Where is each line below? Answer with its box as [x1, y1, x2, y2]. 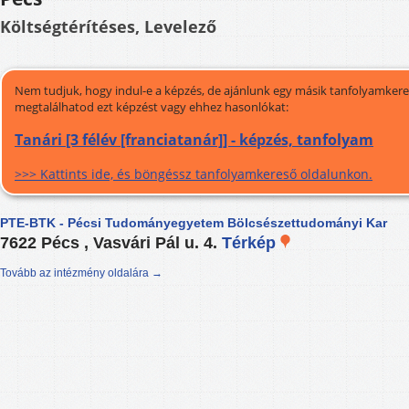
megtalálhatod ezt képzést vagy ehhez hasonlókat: [15, 99, 288, 115]
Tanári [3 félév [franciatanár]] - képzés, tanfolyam [15, 130, 373, 151]
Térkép [222, 234, 280, 253]
